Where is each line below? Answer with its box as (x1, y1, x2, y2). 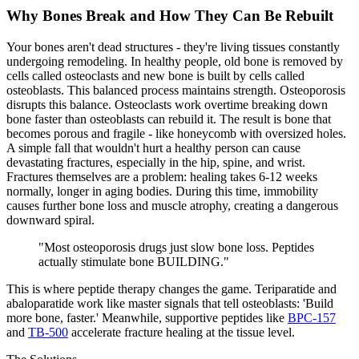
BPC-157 (288, 311, 336, 325)
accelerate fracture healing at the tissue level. (68, 325, 295, 340)
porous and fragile (54, 127, 145, 141)
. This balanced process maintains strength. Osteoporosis (61, 83, 345, 98)
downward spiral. (6, 213, 95, 228)
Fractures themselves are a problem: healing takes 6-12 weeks (6, 170, 317, 184)
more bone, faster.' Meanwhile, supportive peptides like (6, 311, 288, 325)
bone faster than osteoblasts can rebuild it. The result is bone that (6, 112, 331, 127)
